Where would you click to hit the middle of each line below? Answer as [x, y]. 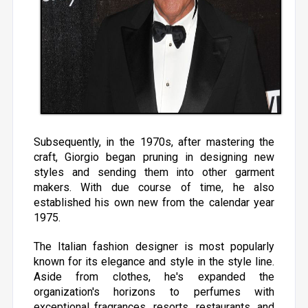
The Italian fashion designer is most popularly [154, 246]
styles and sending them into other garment [154, 172]
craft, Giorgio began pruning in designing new [154, 157]
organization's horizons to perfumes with [154, 292]
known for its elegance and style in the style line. [154, 262]
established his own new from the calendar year [154, 202]
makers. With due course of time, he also [154, 187]
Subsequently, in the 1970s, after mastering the [154, 142]
